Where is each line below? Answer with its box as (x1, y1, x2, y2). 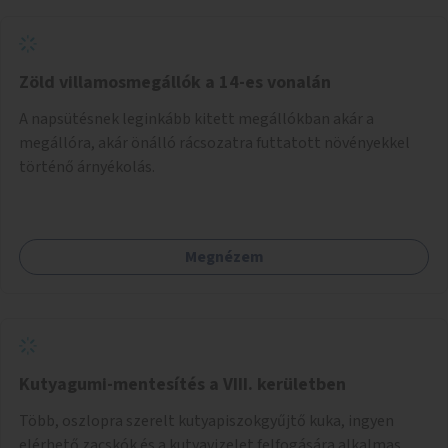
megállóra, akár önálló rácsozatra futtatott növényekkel (19, 131, 410, 154)
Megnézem (184, 245, 264, 268)
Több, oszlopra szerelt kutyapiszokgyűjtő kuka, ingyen (19, 409, 394, 432)
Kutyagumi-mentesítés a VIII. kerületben (19, 371, 346, 397)
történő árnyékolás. (19, 155, 155, 178)
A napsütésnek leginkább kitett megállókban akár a (19, 107, 374, 130)
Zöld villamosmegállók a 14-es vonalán (19, 69, 331, 95)
